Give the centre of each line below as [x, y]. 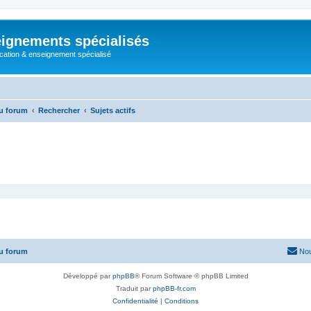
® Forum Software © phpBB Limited [191, 276]
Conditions [182, 301]
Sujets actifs [113, 110]
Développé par [87, 276]
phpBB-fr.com [174, 288]
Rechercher [59, 110]
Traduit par [134, 288]
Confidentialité [135, 301]
